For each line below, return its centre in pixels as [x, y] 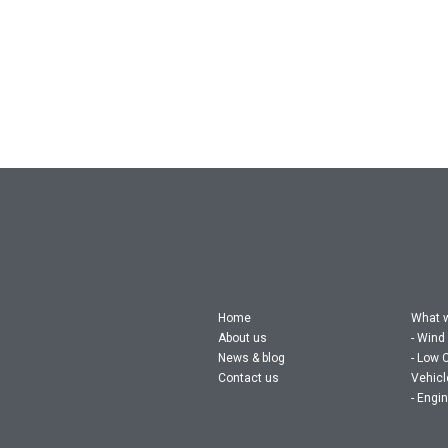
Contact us [248, 377]
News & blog [251, 357]
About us [242, 337]
